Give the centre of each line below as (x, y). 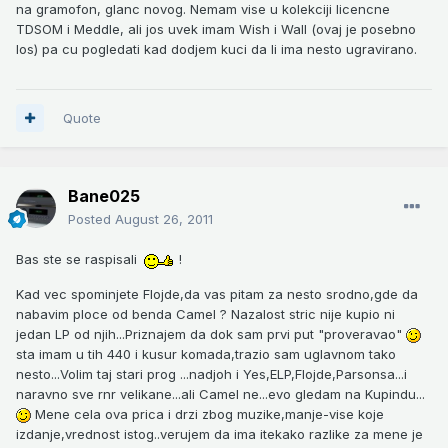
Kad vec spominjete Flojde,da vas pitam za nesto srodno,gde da (217, 293)
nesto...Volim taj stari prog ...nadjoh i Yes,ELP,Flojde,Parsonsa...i (211, 373)
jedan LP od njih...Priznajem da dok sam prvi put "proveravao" (211, 333)
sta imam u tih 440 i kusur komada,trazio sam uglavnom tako (206, 353)
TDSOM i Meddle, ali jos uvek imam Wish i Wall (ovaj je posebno (216, 28)
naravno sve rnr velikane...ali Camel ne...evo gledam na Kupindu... (220, 393)
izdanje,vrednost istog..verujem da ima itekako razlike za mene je (219, 433)
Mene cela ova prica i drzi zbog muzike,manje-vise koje (207, 413)
